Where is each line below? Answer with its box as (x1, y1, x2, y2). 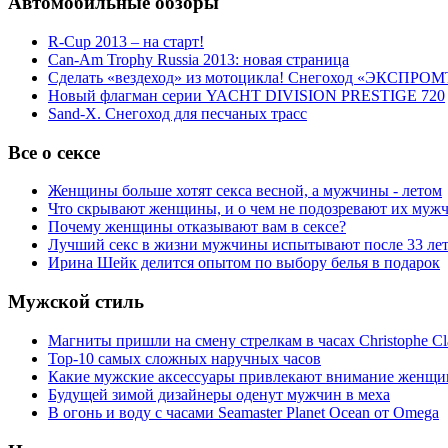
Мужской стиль (8, 291, 144, 313)
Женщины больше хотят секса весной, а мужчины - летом (48, 182, 442, 200)
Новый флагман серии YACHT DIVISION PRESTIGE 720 (48, 86, 445, 104)
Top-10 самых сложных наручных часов (48, 349, 321, 367)
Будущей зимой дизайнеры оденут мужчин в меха (48, 385, 390, 403)
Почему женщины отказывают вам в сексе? (48, 218, 346, 236)
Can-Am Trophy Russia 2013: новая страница (48, 50, 349, 68)
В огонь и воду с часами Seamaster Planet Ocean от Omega (48, 403, 439, 421)
